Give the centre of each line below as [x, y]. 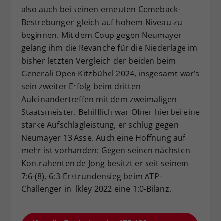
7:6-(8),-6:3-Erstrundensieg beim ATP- [91, 176]
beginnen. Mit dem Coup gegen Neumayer [101, 35]
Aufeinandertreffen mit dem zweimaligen [99, 99]
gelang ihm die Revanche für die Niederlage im [109, 48]
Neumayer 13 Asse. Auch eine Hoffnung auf [103, 137]
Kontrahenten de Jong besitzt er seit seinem [105, 163]
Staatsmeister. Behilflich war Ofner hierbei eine [110, 112]
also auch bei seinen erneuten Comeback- [101, 9]
